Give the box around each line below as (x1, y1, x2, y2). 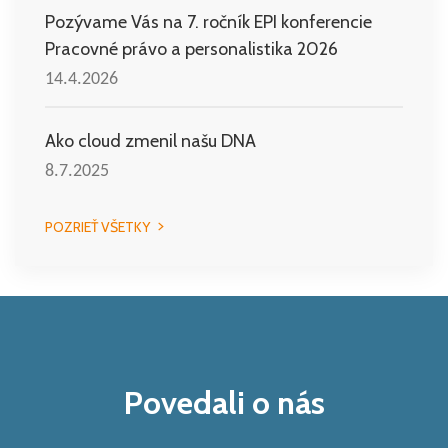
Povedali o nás (123, 383, 325, 422)
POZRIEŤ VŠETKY (45, 218, 150, 236)
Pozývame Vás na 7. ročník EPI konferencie (45, 11, 372, 33)
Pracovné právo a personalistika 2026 (45, 38, 338, 60)
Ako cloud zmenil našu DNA (45, 130, 256, 152)
